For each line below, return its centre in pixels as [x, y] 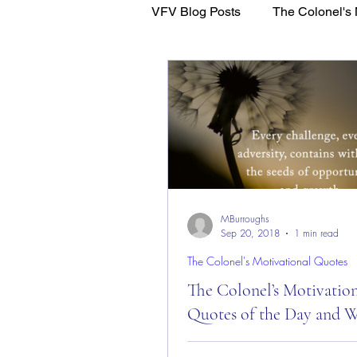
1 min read [316, 233]
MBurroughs [245, 219]
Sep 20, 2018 [250, 233]
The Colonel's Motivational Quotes [267, 261]
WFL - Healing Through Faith [265, 75]
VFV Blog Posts [196, 12]
